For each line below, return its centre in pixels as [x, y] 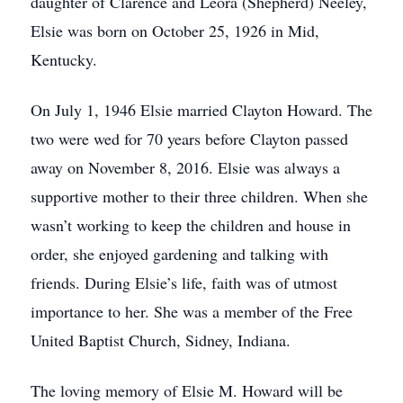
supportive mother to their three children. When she [199, 196]
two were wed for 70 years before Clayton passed [189, 139]
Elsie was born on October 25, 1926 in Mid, [175, 31]
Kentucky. [64, 59]
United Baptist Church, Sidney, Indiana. [161, 340]
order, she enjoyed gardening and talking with [179, 254]
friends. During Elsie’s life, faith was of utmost [184, 282]
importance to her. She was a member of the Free [192, 311]
